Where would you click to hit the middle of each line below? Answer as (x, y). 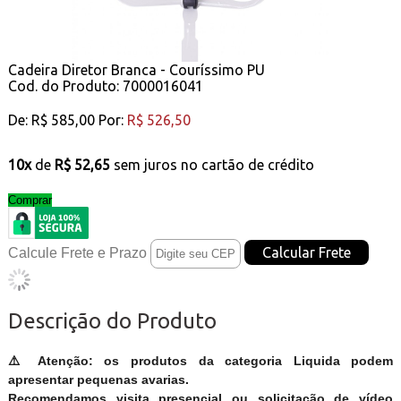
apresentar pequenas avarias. (98, 379)
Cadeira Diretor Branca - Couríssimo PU (136, 69)
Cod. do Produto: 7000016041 (105, 85)
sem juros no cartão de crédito (213, 164)
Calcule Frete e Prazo (77, 252)
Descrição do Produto (112, 320)
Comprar (30, 200)
